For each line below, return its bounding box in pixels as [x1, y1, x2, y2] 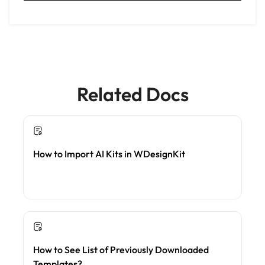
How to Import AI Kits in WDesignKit [33, 147, 185, 160]
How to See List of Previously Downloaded [33, 243, 209, 256]
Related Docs [76, 82, 189, 106]
